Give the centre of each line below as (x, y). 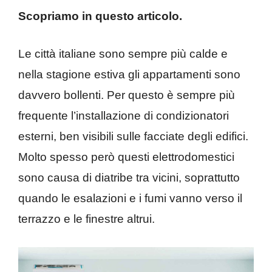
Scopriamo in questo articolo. (102, 16)
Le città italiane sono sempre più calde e (123, 54)
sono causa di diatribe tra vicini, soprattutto (129, 178)
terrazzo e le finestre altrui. (87, 219)
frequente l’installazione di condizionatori (124, 116)
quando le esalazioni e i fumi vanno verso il (130, 198)
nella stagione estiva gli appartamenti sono (129, 74)
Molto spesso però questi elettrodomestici (126, 157)
